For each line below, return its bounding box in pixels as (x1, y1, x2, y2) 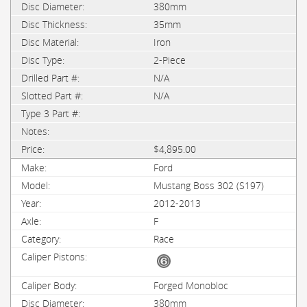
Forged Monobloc (153, 279, 228, 292)
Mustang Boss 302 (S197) (153, 179, 264, 192)
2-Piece (153, 53, 186, 66)
